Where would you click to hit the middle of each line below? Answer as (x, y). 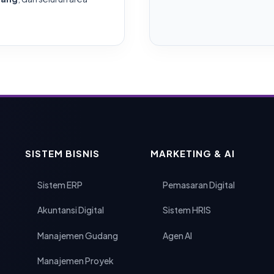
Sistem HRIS (187, 210)
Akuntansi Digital (70, 210)
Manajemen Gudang (77, 235)
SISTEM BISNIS (62, 153)
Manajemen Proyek (75, 261)
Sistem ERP (60, 184)
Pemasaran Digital (198, 184)
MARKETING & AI (192, 153)
